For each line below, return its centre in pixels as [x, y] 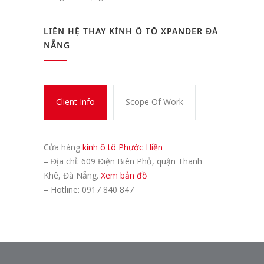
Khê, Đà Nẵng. [72, 176]
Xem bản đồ [124, 176]
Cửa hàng [63, 147]
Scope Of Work [154, 102]
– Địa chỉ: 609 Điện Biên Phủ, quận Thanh [123, 161]
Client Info [75, 102]
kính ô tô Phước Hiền [123, 147]
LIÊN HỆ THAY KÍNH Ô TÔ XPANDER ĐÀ [131, 31]
